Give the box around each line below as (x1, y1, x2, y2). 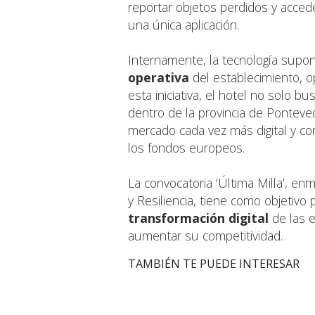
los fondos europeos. (128, 139, 245, 157)
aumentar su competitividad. (128, 227, 283, 245)
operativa (128, 69, 189, 86)
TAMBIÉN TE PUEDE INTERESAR (128, 256, 300, 272)
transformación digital (128, 210, 269, 227)
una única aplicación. (128, 16, 239, 34)
